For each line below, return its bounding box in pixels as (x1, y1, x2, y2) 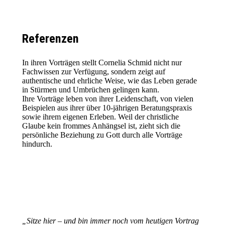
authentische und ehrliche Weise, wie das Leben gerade (22, 76, 197, 85)
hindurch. (22, 140, 52, 148)
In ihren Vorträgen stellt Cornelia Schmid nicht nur (22, 58, 182, 67)
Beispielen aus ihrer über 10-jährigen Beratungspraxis (22, 103, 192, 112)
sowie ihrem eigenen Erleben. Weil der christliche (22, 113, 179, 121)
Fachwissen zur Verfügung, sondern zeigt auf (22, 67, 165, 76)
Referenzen (22, 32, 79, 46)
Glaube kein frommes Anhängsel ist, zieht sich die (22, 122, 180, 130)
